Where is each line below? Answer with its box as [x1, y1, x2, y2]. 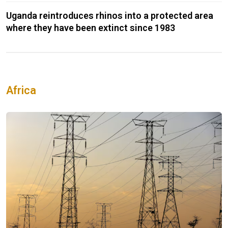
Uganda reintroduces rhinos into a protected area [6, 10, 213, 21]
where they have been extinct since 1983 [6, 22, 175, 34]
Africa [6, 84, 36, 97]
